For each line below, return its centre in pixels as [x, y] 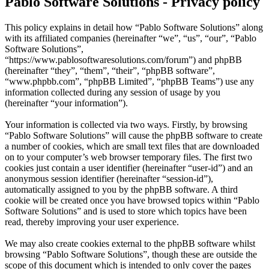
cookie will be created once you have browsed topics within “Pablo [132, 201]
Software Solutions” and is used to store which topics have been [126, 211]
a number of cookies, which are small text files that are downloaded [132, 147]
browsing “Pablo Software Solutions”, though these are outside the [131, 255]
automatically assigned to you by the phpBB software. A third [121, 190]
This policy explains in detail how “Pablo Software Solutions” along [134, 28]
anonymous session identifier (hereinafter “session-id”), [109, 179]
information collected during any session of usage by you [113, 92]
